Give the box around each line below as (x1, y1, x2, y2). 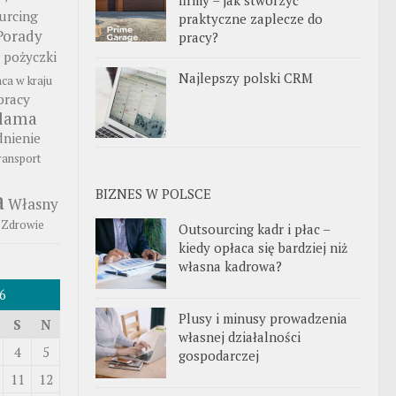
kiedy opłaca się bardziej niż (179, 238, 347, 256)
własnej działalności (179, 327, 301, 346)
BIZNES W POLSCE (95, 184, 211, 202)
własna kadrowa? (179, 256, 282, 275)
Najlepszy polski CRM (179, 68, 313, 87)
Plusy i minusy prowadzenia (179, 308, 347, 327)
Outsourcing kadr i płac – (179, 219, 330, 238)
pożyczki (4, 48, 57, 65)
